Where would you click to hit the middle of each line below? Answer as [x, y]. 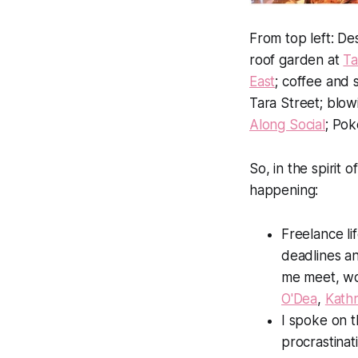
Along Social [287, 125]
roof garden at [296, 60]
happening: [284, 191]
